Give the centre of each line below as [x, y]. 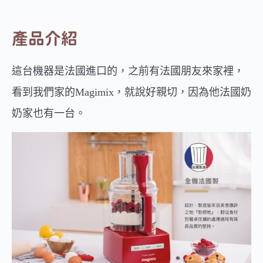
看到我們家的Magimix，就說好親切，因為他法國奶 [131, 92]
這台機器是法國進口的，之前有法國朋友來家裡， [128, 71]
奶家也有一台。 [49, 113]
